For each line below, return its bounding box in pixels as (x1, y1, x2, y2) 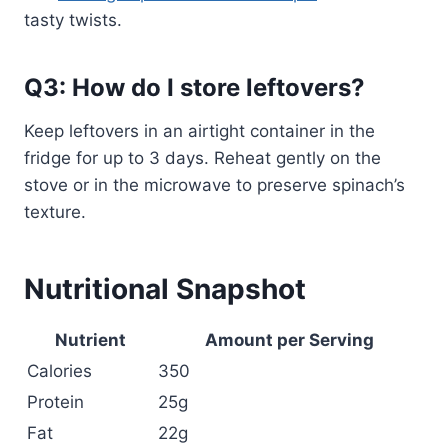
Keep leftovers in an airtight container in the (24, 121, 375, 142)
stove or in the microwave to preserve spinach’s (24, 175, 405, 196)
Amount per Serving (205, 330, 374, 351)
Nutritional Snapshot (24, 272, 306, 307)
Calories (27, 361, 92, 382)
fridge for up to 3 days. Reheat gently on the (24, 148, 381, 169)
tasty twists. (24, 10, 122, 31)
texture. (24, 202, 86, 223)
